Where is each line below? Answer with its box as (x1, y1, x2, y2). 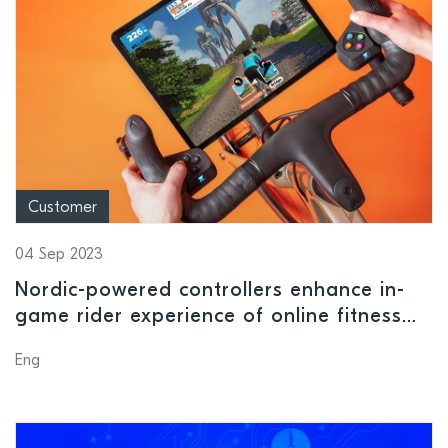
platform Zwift (15, 333, 155, 354)
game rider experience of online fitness (15, 307, 402, 328)
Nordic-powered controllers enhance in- (15, 281, 405, 302)
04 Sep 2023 (15, 247, 103, 264)
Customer (28, 200, 97, 217)
